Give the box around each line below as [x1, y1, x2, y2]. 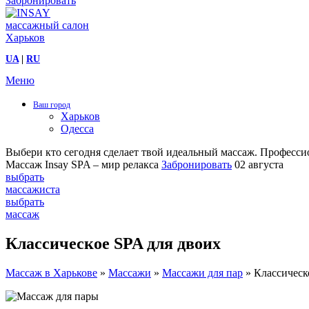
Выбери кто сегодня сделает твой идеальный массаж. [6, 146, 257, 158]
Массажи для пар [162, 266, 243, 279]
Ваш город [33, 100, 70, 110]
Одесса [61, 123, 94, 134]
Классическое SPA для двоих [6, 234, 221, 252]
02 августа [235, 159, 283, 170]
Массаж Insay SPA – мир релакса [6, 159, 159, 170]
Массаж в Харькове [6, 266, 97, 279]
